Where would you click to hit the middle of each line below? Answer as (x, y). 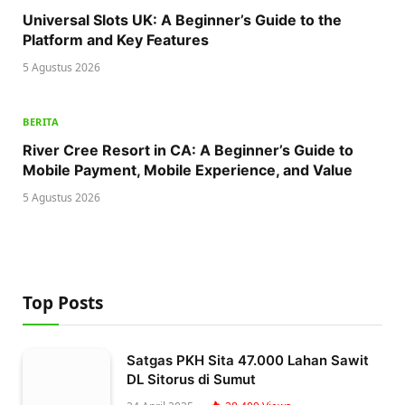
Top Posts (63, 302)
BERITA (41, 121)
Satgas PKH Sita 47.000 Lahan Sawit (248, 360)
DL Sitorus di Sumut (191, 379)
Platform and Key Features (116, 39)
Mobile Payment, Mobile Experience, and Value (188, 170)
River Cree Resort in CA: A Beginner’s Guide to (188, 150)
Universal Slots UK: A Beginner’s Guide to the (182, 19)
